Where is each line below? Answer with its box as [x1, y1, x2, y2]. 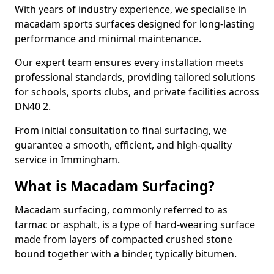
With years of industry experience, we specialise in [15, 2, 246, 16]
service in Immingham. [15, 153, 120, 166]
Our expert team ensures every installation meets [15, 56, 244, 69]
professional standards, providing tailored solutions [15, 70, 256, 84]
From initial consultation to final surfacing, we [15, 124, 227, 137]
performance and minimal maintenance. [15, 32, 201, 45]
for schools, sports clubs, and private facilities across [15, 85, 259, 98]
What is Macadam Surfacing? [15, 177, 215, 196]
